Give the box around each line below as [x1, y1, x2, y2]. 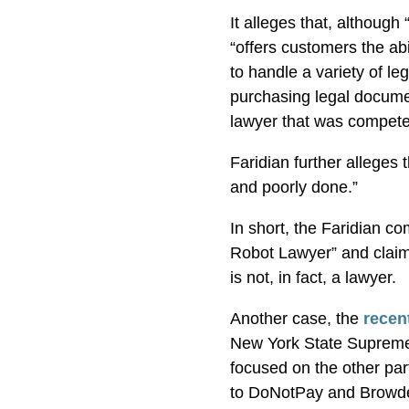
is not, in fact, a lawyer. [230, 268, 397, 287]
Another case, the [230, 309, 364, 328]
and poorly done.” [230, 178, 359, 196]
